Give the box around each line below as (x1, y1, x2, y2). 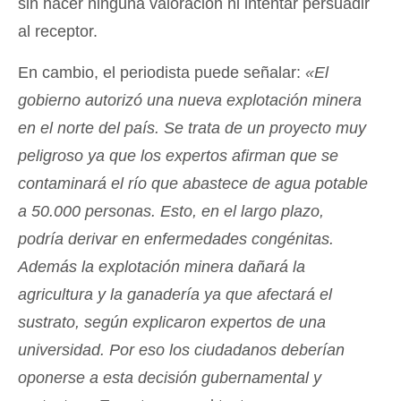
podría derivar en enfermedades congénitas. (18, 229, 334, 248)
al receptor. (18, 21, 98, 40)
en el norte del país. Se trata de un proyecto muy (18, 118, 366, 137)
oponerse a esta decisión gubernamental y (18, 368, 321, 387)
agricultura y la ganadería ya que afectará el (18, 285, 332, 303)
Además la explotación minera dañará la (18, 257, 305, 276)
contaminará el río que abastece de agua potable (18, 174, 368, 192)
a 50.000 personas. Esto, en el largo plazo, (18, 201, 324, 220)
